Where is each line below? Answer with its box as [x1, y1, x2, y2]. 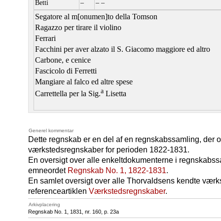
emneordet [28, 166, 68, 175]
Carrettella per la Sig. [35, 89, 101, 99]
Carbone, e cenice [35, 56, 91, 65]
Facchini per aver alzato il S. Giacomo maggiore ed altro [35, 45, 210, 54]
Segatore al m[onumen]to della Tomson [35, 12, 157, 21]
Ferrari [35, 34, 56, 43]
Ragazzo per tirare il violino [35, 23, 121, 32]
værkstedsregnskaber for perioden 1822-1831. [28, 146, 189, 154]
